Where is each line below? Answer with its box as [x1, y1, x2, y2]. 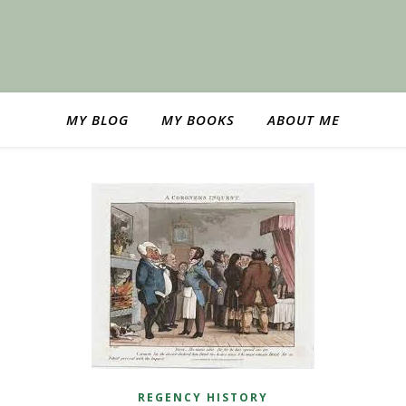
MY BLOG [66, 111, 129, 129]
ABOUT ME [267, 111, 340, 129]
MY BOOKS [161, 111, 235, 129]
